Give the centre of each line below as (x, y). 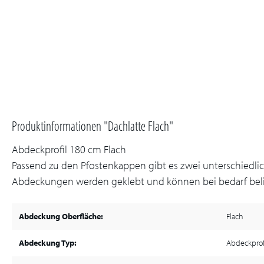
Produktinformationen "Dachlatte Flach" (93, 126)
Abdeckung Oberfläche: (61, 216)
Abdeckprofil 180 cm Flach (71, 149)
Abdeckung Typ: (48, 243)
